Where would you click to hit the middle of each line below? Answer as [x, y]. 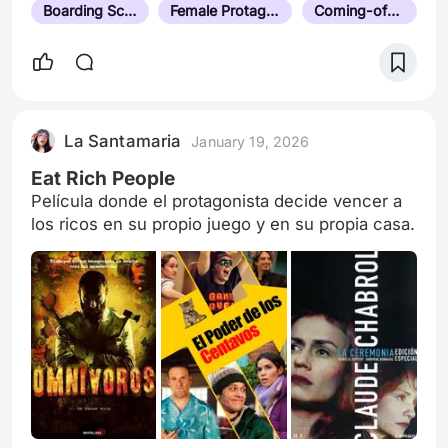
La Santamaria [123, 141]
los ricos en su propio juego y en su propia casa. [223, 224]
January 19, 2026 [250, 141]
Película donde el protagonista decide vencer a [217, 201]
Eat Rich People [103, 178]
